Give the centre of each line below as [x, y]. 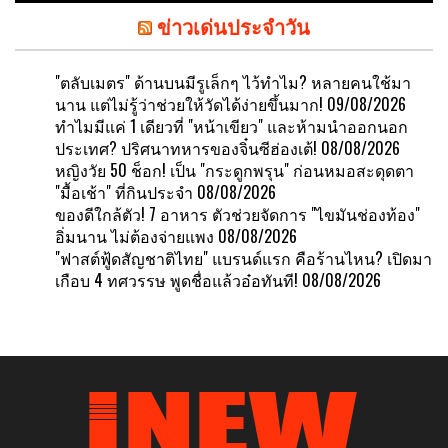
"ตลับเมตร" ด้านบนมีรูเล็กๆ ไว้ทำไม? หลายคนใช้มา [233, 81]
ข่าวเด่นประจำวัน [233, 25]
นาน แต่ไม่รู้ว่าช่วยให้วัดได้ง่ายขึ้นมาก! [189, 103]
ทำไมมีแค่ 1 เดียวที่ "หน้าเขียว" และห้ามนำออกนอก [231, 125]
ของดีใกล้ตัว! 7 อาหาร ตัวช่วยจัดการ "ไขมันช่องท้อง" [237, 213]
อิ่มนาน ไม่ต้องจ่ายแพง [134, 235]
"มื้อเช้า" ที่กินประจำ [124, 191]
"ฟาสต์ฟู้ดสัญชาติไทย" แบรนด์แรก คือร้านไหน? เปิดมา [243, 257]
